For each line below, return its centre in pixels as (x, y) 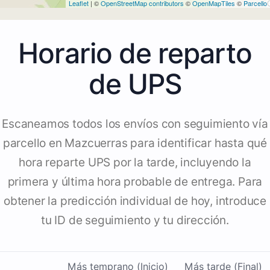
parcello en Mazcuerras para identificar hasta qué (135, 143)
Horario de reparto (135, 53)
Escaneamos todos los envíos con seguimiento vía (135, 124)
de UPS (135, 84)
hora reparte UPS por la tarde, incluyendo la (135, 163)
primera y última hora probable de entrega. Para (135, 182)
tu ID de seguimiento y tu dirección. (135, 221)
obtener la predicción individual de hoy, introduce (135, 201)
